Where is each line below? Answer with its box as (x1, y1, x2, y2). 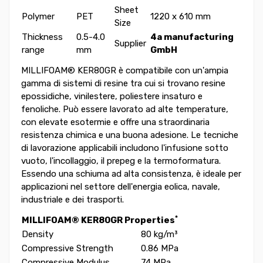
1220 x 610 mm (150, 11, 211, 22)
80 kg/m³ (141, 229, 177, 240)
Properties (124, 215, 175, 226)
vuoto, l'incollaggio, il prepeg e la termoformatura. (21, 156, 221, 167)
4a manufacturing (150, 32, 234, 43)
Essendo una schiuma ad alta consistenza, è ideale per (21, 168, 241, 180)
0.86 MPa (141, 243, 178, 254)
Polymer (22, 11, 55, 22)
